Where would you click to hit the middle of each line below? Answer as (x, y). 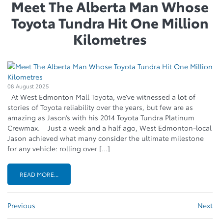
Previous (21, 205)
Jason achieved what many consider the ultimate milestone (106, 138)
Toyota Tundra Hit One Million (110, 22)
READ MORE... (39, 174)
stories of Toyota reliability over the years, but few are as (100, 107)
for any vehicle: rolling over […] (59, 148)
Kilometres (110, 38)
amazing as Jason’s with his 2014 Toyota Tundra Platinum (101, 117)
